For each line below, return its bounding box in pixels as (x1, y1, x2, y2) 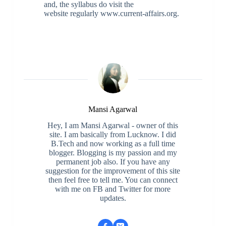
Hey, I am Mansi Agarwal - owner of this (47, 121, 179, 130)
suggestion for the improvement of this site (45, 166, 181, 176)
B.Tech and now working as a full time (50, 139, 175, 148)
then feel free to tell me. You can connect (48, 176, 178, 185)
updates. (99, 194, 126, 203)
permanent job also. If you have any (55, 157, 170, 166)
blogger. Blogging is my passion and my (48, 148, 177, 157)
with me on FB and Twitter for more (55, 185, 171, 194)
